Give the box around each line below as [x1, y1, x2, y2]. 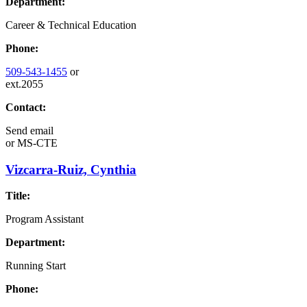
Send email [5, 125, 53, 136]
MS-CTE [14, 137, 58, 149]
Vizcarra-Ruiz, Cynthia [5, 162, 136, 177]
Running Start [5, 260, 66, 272]
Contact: [5, 101, 46, 113]
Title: [5, 190, 30, 202]
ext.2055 [5, 78, 43, 90]
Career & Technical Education [5, 19, 136, 31]
